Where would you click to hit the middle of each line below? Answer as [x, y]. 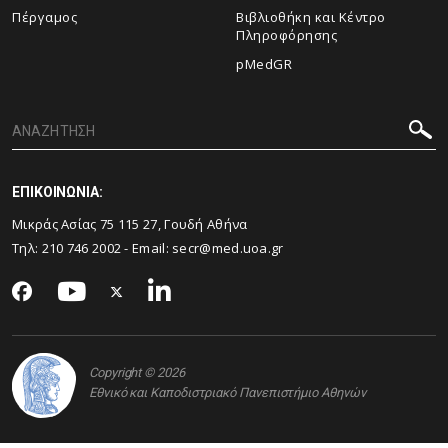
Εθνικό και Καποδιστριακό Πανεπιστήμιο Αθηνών [227, 392]
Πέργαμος [44, 17]
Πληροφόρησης [286, 35]
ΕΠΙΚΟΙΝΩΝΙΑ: [57, 192]
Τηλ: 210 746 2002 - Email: [92, 248]
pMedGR [264, 64]
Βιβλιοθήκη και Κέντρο [311, 17]
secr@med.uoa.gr [228, 248]
